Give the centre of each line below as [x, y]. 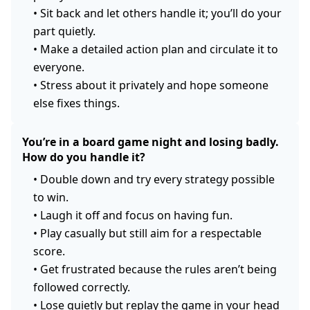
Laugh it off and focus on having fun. [136, 215]
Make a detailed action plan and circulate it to [159, 49]
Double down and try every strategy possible [157, 179]
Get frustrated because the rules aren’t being [158, 269]
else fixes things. [76, 103]
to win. [51, 197]
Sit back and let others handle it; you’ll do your [161, 13]
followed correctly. [82, 287]
